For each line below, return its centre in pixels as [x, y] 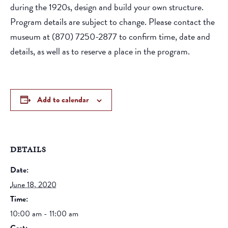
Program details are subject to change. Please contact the [112, 22]
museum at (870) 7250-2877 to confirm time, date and [110, 36]
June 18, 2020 [33, 185]
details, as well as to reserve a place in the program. [100, 51]
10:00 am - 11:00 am [44, 214]
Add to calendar [63, 100]
